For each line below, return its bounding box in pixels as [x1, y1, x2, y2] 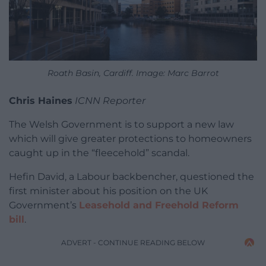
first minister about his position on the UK [9, 185, 208, 197]
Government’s [9, 199, 79, 211]
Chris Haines [9, 95, 72, 107]
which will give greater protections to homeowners [9, 133, 252, 145]
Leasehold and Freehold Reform [79, 199, 239, 211]
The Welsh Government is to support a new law [9, 119, 234, 131]
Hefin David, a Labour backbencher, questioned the [9, 171, 254, 183]
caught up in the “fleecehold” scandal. [9, 147, 189, 159]
